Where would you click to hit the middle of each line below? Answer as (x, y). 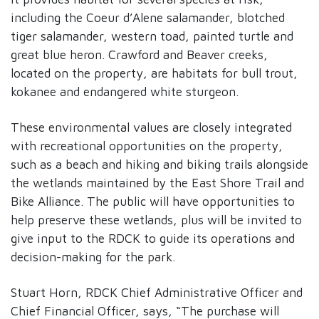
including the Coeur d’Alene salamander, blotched (148, 18)
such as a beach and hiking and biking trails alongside (159, 164)
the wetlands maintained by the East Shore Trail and (157, 183)
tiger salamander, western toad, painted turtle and (152, 36)
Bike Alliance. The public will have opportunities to (153, 202)
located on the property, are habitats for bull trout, (154, 73)
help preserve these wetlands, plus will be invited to (156, 220)
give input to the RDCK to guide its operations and (153, 239)
